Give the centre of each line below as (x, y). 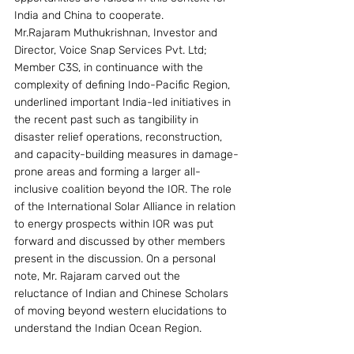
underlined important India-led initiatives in (124, 102)
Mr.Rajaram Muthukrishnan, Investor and (117, 33)
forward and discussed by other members (121, 241)
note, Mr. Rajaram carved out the (99, 276)
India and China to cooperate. (89, 15)
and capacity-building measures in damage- (126, 154)
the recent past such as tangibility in (108, 120)
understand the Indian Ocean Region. (108, 328)
